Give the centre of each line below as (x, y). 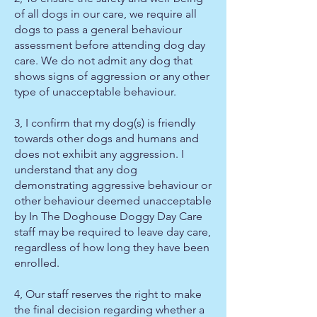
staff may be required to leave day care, (113, 232)
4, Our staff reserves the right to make (108, 294)
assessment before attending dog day (110, 45)
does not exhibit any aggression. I (99, 154)
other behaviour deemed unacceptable (113, 201)
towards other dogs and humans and (106, 138)
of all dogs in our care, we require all (105, 14)
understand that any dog (76, 169)
